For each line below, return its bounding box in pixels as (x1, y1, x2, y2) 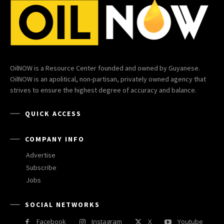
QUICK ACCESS (25, 108, 81, 118)
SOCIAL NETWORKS (25, 199, 100, 209)
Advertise (26, 150, 55, 159)
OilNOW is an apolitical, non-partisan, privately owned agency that (10, 74, 206, 83)
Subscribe (26, 162, 56, 172)
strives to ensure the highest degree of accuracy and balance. (10, 85, 196, 94)
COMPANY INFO (25, 134, 84, 143)
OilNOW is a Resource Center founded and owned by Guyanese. (10, 63, 200, 72)
